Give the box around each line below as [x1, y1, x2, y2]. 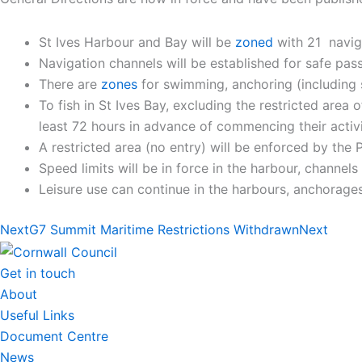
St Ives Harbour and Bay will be [39, 34, 235, 51]
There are [39, 76, 101, 93]
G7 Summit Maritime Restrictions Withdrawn [29, 221, 299, 238]
